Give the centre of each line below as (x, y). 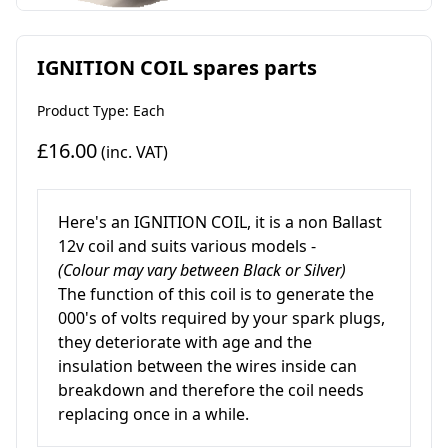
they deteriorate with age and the (185, 342)
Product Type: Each (101, 111)
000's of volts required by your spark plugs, (221, 318)
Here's (82, 222)
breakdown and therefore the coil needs (211, 390)
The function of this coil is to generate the (216, 294)
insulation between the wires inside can (207, 366)
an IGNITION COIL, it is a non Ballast (244, 222)
